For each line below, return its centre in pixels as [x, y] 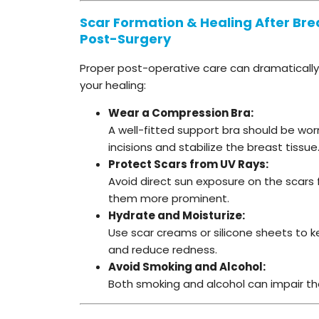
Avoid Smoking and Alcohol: [187, 266]
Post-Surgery [125, 38]
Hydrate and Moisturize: [177, 215]
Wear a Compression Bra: [181, 113]
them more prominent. [169, 198]
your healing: [113, 85]
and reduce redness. [163, 249]
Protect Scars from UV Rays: [188, 164]
